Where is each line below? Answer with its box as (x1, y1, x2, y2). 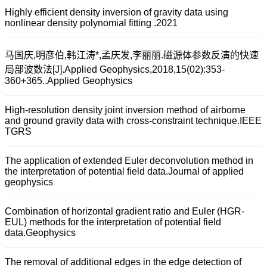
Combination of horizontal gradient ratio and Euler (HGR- (5, 206, 244, 216)
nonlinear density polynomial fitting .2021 (5, 18, 178, 28)
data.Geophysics (5, 228, 76, 238)
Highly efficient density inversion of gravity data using (5, 7, 228, 17)
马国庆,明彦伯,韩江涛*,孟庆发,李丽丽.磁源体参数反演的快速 (5, 50, 259, 60)
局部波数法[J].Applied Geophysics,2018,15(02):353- (5, 64, 225, 74)
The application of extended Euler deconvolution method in (5, 156, 253, 166)
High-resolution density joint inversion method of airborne (5, 105, 246, 115)
